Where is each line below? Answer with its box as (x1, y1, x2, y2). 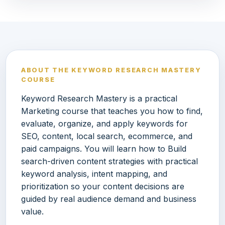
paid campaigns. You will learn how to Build (21, 144, 186, 154)
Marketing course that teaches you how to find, (21, 106, 203, 117)
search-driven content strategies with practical (21, 156, 198, 167)
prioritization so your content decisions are (21, 181, 184, 192)
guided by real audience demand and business (21, 194, 196, 204)
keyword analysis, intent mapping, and (21, 169, 167, 179)
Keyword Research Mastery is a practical (21, 93, 177, 104)
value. (21, 206, 44, 217)
